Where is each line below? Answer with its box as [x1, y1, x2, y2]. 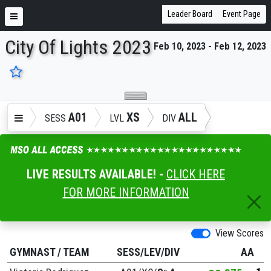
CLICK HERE [166, 166, 225, 181]
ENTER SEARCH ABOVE [2, 55, 114, 70]
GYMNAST [10, 246, 55, 258]
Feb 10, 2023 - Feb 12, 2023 [154, 41, 266, 52]
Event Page [223, 9, 261, 19]
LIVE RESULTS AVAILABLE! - [27, 166, 166, 181]
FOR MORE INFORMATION [62, 184, 189, 200]
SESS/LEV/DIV [116, 246, 180, 258]
